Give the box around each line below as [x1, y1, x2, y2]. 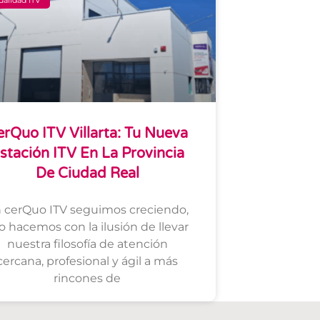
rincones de [54, 271, 121, 286]
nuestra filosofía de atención [6, 237, 168, 251]
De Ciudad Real [35, 165, 139, 183]
